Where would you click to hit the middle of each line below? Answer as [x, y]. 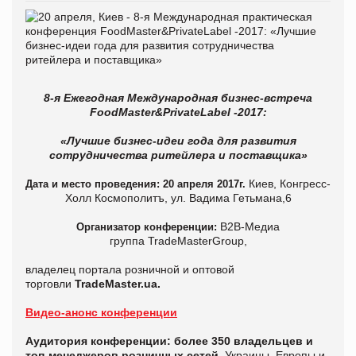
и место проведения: [106, 184]
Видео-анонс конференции [101, 313]
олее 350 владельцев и [247, 341]
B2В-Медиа [248, 227]
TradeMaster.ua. [118, 284]
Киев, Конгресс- [290, 184]
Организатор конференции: [147, 227]
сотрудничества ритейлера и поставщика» [178, 155]
